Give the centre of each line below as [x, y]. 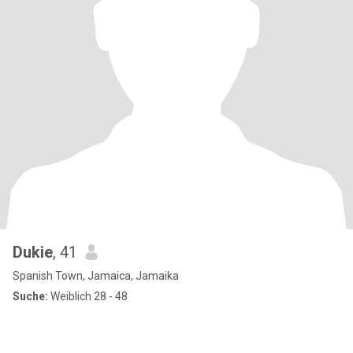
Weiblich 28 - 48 [88, 296]
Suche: [30, 296]
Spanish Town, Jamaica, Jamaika [96, 276]
